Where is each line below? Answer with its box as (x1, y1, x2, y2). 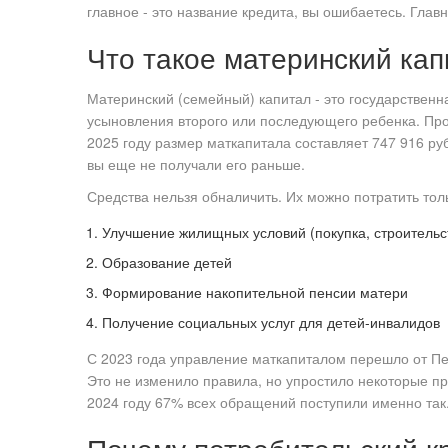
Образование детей (102, 252, 232, 273)
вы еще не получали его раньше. (87, 154, 305, 175)
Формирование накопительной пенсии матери (102, 282, 408, 303)
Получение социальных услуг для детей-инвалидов (102, 312, 440, 333)
